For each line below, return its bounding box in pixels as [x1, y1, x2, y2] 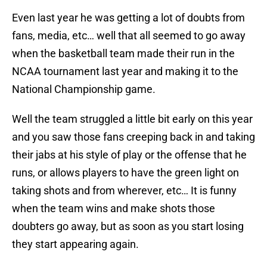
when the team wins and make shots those [12, 202, 215, 215]
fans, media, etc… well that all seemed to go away [12, 29, 246, 42]
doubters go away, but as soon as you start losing [12, 220, 244, 233]
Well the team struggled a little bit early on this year [12, 113, 253, 126]
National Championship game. [12, 83, 156, 96]
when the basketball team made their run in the [12, 47, 235, 60]
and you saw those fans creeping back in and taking [12, 131, 255, 144]
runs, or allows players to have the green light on [12, 166, 239, 179]
